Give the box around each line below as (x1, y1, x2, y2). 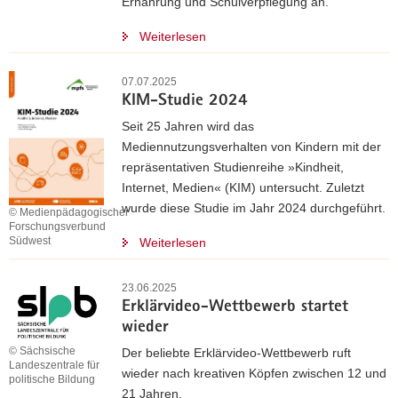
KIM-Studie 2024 (122, 93, 248, 110)
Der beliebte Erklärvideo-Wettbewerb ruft (122, 346, 351, 360)
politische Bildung (9, 372, 95, 386)
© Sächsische (9, 344, 76, 357)
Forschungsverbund (9, 220, 106, 234)
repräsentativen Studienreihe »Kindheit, (122, 160, 344, 174)
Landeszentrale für (9, 358, 99, 371)
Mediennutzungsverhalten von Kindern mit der (122, 139, 381, 154)
